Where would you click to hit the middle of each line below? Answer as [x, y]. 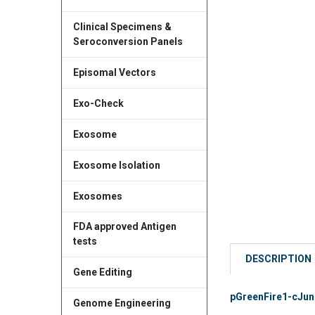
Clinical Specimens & [122, 26]
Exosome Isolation [116, 165]
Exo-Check [98, 103]
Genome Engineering [122, 303]
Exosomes [97, 196]
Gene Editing [102, 272]
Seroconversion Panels [128, 41]
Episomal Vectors [114, 72]
